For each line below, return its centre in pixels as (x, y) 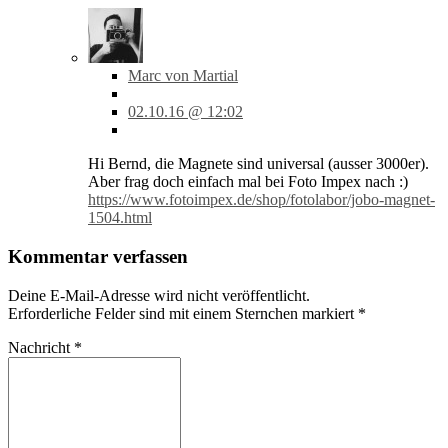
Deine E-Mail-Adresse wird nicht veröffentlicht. (159, 295)
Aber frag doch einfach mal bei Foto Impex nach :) (248, 182)
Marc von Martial (183, 76)
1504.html (120, 218)
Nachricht (41, 347)
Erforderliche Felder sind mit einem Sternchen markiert (183, 313)
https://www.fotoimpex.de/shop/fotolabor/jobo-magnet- (261, 200)
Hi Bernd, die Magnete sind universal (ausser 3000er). (258, 164)
